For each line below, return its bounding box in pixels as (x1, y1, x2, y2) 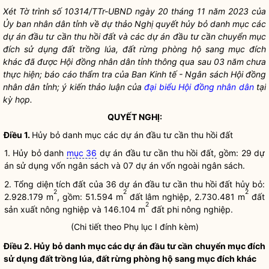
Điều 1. (4, 130, 30, 140)
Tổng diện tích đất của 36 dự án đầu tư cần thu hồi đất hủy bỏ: (14, 179, 265, 189)
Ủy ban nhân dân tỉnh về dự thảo (3, 19, 134, 29)
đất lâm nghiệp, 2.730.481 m (126, 192, 246, 202)
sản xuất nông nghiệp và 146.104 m (4, 204, 145, 214)
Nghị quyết (134, 19, 178, 29)
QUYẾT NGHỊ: (107, 112, 162, 122)
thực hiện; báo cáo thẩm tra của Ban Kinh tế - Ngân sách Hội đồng (3, 69, 266, 79)
